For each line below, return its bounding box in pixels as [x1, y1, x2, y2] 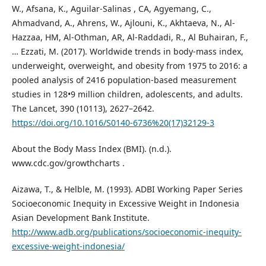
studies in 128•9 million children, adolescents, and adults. [11, 88, 243, 100]
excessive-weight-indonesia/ [11, 240, 125, 252]
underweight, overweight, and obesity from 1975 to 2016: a [11, 60, 248, 71]
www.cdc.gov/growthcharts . [11, 157, 125, 169]
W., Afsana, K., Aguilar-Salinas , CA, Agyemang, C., [11, 3, 211, 14]
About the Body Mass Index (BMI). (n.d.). [11, 143, 172, 155]
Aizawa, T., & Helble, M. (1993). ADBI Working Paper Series [11, 183, 243, 195]
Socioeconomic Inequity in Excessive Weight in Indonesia [11, 198, 239, 210]
